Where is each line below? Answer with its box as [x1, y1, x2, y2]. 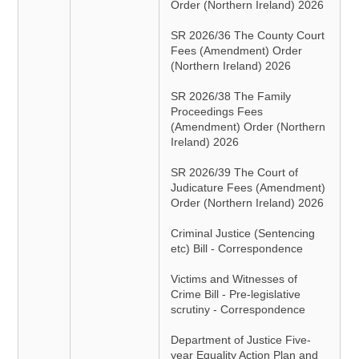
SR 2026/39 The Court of [171, 166, 299, 179]
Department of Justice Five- [171, 333, 312, 346]
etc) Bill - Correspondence [171, 242, 304, 255]
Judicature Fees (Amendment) [171, 181, 326, 194]
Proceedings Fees [171, 105, 264, 118]
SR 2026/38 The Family [171, 90, 292, 103]
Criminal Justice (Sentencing [171, 227, 316, 240]
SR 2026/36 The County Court [171, 29, 325, 42]
